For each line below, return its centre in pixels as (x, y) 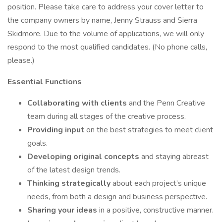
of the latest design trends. (74, 170)
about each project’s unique (159, 183)
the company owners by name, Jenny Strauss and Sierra (102, 20)
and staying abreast (175, 157)
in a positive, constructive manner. (156, 210)
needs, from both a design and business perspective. (117, 197)
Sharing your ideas (63, 210)
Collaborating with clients (78, 103)
